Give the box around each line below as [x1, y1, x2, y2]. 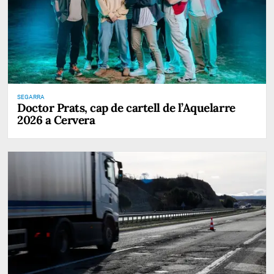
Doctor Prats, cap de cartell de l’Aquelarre [17, 100, 235, 116]
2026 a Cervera [17, 113, 95, 128]
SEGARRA [17, 94, 45, 101]
